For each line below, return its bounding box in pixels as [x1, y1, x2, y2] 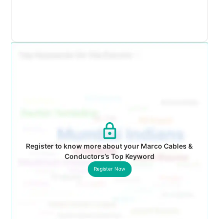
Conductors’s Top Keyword [64, 152, 154, 160]
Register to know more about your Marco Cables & [26, 141, 193, 150]
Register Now [93, 166, 125, 172]
